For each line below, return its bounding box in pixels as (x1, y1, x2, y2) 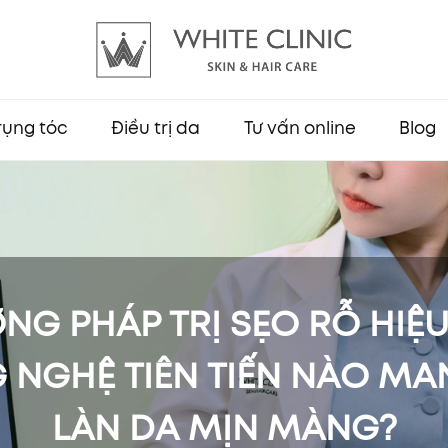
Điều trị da (111, 122, 201, 137)
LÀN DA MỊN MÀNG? (51, 414, 397, 446)
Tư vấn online (243, 122, 356, 137)
